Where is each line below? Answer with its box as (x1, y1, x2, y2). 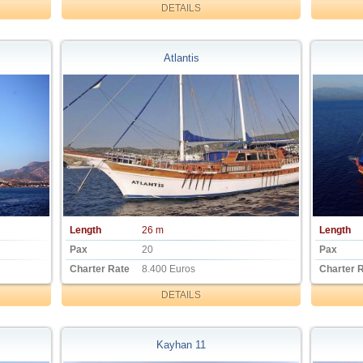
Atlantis (163, 52, 199, 65)
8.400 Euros (141, 263, 195, 275)
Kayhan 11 (156, 338, 206, 351)
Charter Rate (70, 263, 130, 275)
